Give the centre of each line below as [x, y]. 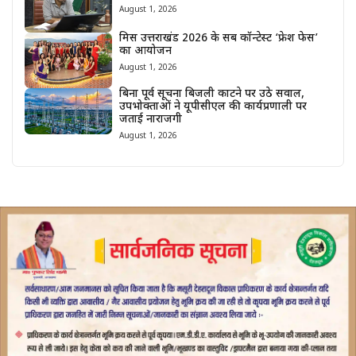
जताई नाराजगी [150, 119]
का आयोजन [145, 52]
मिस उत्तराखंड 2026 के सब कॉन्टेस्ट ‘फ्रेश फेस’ [218, 39]
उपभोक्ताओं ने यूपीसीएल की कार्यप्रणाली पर [213, 106]
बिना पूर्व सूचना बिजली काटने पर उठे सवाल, [211, 94]
